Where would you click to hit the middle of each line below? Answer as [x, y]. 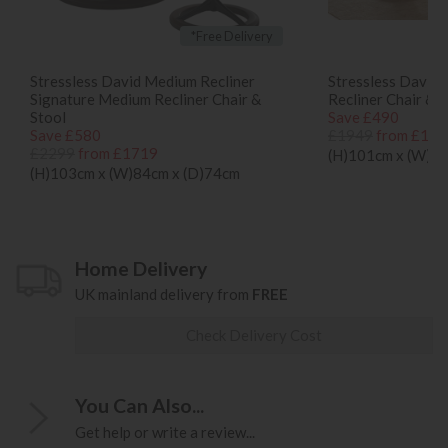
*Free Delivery [231, 35]
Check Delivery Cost [254, 335]
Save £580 [65, 134]
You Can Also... [139, 406]
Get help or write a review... [165, 432]
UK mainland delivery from [163, 294]
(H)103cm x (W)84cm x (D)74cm [135, 172]
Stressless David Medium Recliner [142, 80]
